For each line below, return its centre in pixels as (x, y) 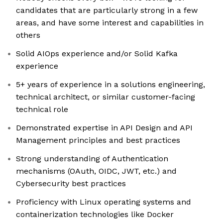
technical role (42, 110)
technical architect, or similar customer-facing (106, 97)
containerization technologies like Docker (95, 215)
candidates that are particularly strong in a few (107, 10)
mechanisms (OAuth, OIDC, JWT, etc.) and (96, 171)
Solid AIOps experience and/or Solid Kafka (97, 54)
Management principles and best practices (98, 140)
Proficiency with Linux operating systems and (104, 202)
